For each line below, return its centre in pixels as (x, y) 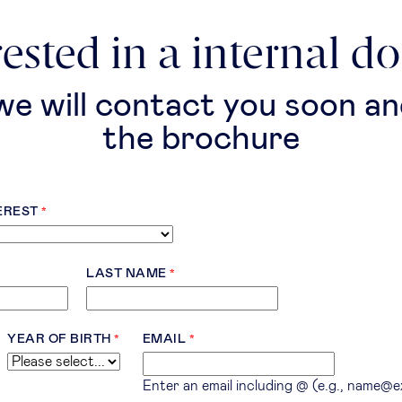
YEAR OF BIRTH (59, 340)
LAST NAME (127, 274)
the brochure (201, 140)
